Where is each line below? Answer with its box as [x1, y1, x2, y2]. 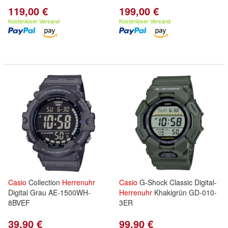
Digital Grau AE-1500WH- [8, 187, 91, 197]
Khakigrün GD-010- [152, 187, 217, 197]
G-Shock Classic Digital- [137, 177, 217, 187]
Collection [26, 177, 62, 187]
